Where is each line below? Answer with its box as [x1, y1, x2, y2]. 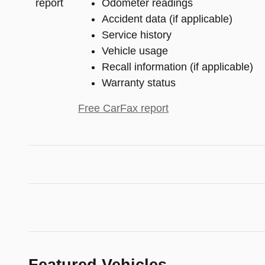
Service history [102, 29, 172, 41]
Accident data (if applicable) [102, 13, 232, 25]
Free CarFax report [78, 102, 169, 115]
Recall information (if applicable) [102, 61, 253, 73]
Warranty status [102, 77, 176, 89]
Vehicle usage [102, 45, 168, 57]
